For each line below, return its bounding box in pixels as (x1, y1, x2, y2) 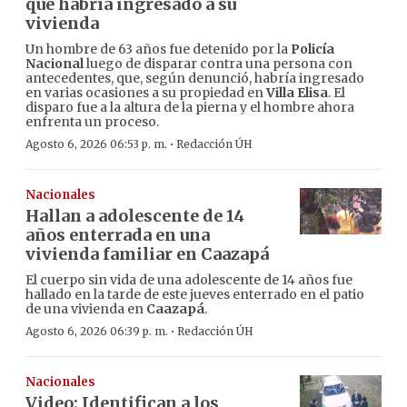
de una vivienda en (25, 301, 146, 318)
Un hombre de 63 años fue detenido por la (25, 41, 291, 58)
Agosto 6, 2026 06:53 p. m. (25, 137, 167, 152)
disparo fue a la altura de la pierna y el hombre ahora (25, 99, 354, 116)
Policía (291, 41, 334, 58)
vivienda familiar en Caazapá (25, 243, 269, 265)
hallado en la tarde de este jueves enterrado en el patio (25, 286, 364, 303)
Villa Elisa (266, 84, 328, 102)
